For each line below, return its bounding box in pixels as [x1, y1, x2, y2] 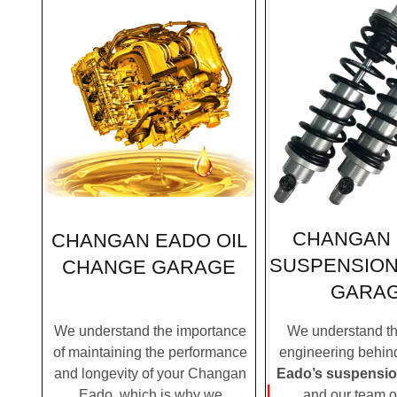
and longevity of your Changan [54, 365, 246, 381]
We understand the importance [54, 323, 246, 339]
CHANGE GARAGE [62, 256, 236, 279]
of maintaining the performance [53, 344, 247, 360]
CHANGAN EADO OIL [51, 230, 247, 253]
